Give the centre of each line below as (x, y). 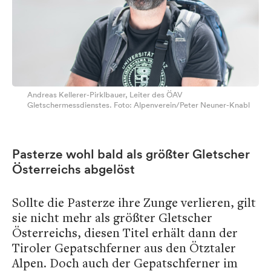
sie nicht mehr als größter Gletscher (112, 218)
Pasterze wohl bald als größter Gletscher (131, 154)
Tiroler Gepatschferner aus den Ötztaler (124, 248)
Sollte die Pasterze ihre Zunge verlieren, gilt (134, 203)
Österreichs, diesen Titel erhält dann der (125, 233)
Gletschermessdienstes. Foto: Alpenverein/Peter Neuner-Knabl (139, 105)
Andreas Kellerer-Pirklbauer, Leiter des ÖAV (105, 95)
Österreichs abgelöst (73, 169)
